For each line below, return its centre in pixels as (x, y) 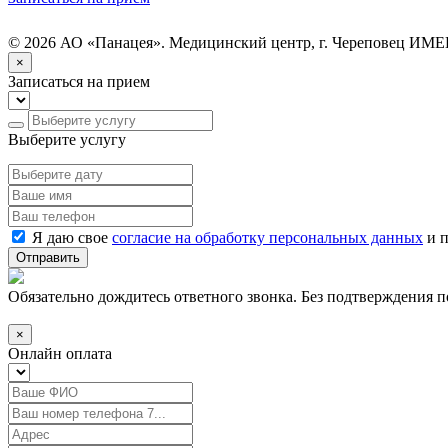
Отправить (48, 257)
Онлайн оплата (60, 353)
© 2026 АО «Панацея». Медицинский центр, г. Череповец (208, 42)
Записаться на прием (79, 81)
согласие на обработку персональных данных (267, 237)
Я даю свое (70, 237)
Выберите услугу (67, 139)
